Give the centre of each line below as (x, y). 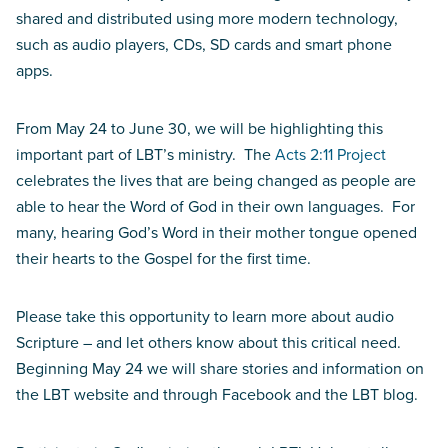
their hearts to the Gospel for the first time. (163, 258)
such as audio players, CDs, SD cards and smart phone (204, 44)
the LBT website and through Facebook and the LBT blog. (217, 394)
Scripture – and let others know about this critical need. (210, 342)
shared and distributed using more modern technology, (207, 18)
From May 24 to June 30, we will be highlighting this (199, 128)
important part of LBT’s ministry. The (145, 154)
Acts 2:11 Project (330, 154)
